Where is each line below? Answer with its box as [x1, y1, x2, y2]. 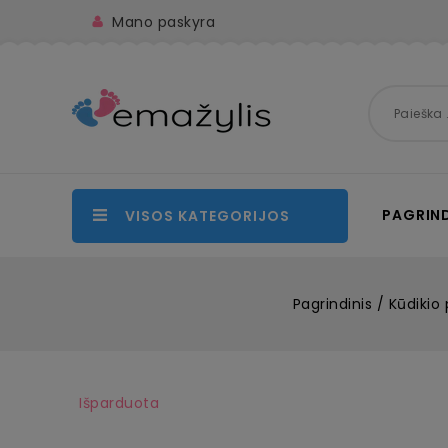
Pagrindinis [292, 294, 373, 314]
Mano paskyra [112, 12, 215, 32]
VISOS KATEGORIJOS [125, 206, 290, 226]
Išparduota [79, 393, 159, 413]
